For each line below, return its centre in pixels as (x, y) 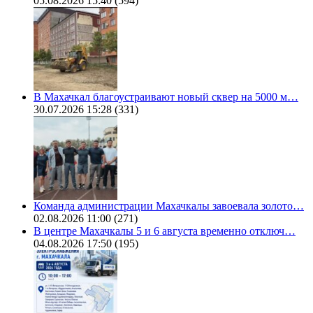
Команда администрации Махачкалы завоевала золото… (169, 205)
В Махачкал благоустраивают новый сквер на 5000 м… (166, 96)
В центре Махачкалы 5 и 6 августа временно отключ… (165, 231)
